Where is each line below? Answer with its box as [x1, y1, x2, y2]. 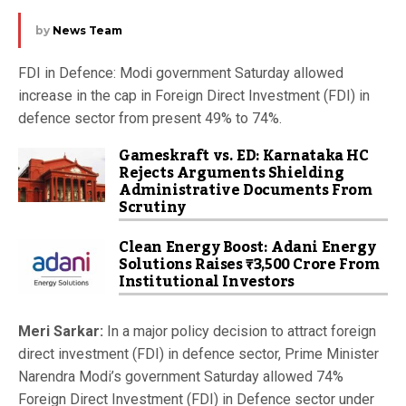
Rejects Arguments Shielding [119, 158, 344, 188]
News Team [53, 23, 122, 37]
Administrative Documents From [119, 175, 372, 205]
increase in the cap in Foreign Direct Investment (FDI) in [18, 86, 370, 104]
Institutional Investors [119, 266, 295, 296]
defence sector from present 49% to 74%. [18, 109, 282, 127]
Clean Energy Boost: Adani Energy [119, 232, 376, 262]
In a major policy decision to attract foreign [103, 322, 376, 340]
